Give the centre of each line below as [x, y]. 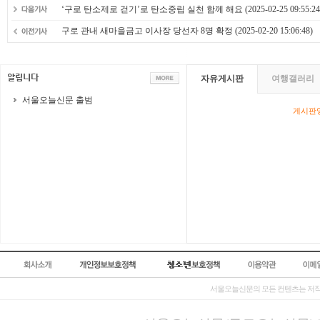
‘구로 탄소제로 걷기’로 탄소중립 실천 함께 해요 [152, 9]
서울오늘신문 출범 [57, 100]
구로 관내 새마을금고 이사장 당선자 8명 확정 [147, 31]
